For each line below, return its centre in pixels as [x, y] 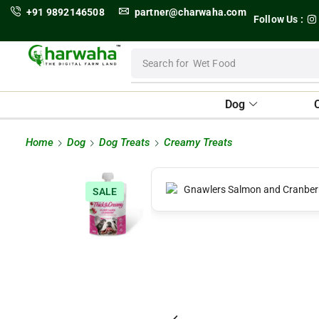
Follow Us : [278, 19]
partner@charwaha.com [190, 12]
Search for [166, 63]
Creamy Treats [198, 142]
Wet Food [214, 63]
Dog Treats [125, 142]
